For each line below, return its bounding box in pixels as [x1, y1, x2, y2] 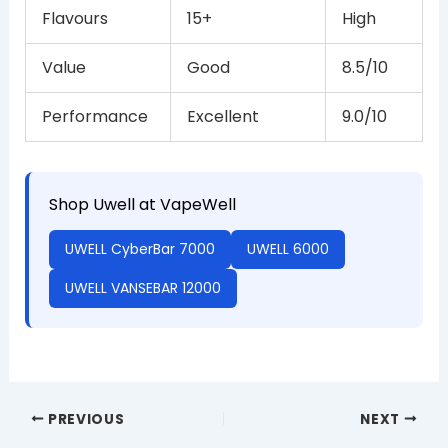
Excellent [187, 104, 259, 128]
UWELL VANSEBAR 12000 [64, 277, 221, 298]
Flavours [42, 6, 108, 30]
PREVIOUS [44, 409, 125, 429]
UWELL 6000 [246, 238, 329, 259]
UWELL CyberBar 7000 [64, 238, 215, 259]
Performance [42, 104, 148, 128]
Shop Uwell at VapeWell [48, 192, 236, 216]
